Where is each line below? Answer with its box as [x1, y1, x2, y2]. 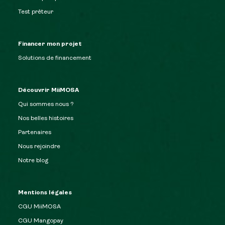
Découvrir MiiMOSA [18, 87, 79, 93]
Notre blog [18, 158, 48, 164]
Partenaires [18, 130, 51, 136]
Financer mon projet [18, 41, 82, 47]
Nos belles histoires [18, 116, 73, 122]
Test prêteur [18, 9, 53, 15]
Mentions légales [18, 190, 72, 196]
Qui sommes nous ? [18, 101, 74, 107]
